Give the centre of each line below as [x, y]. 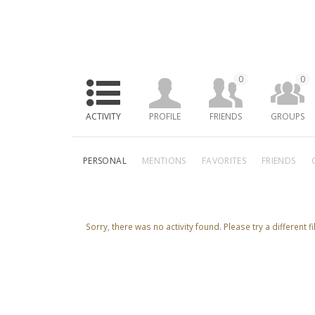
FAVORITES [224, 161]
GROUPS [288, 116]
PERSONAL [105, 161]
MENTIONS [164, 161]
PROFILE [165, 116]
